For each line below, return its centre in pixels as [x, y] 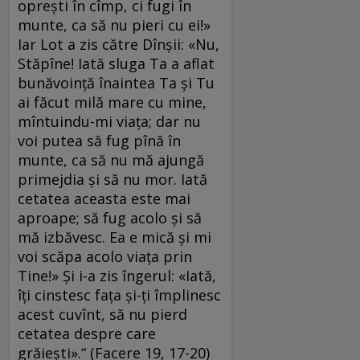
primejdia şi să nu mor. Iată [112, 180]
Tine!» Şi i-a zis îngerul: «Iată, [117, 276]
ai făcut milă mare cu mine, [112, 102]
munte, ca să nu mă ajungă [111, 160]
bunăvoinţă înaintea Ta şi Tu [116, 83]
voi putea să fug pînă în [99, 141]
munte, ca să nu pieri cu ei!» [114, 25]
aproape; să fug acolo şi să [110, 218]
